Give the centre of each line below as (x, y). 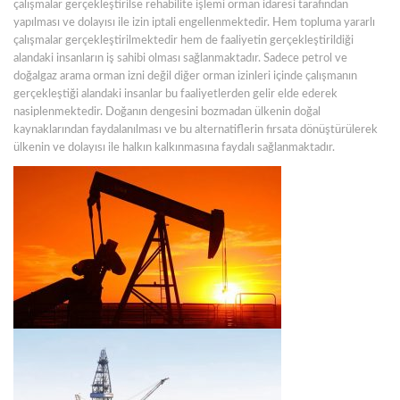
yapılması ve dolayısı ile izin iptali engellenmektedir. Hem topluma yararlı (194, 23)
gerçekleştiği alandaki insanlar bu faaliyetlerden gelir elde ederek (175, 94)
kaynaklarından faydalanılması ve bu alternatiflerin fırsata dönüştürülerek (196, 130)
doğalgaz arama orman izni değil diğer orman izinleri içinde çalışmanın (185, 76)
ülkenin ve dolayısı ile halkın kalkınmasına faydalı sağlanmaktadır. (174, 148)
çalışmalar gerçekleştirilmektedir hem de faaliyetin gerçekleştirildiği (183, 41)
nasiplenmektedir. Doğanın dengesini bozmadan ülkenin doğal (167, 112)
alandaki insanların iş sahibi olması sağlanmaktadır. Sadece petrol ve (180, 58)
